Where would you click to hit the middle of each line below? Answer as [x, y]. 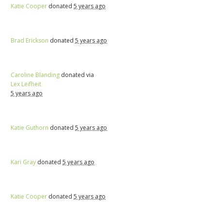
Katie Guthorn [30, 127]
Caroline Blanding [35, 75]
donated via [77, 75]
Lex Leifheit [26, 84]
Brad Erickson [30, 40]
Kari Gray [23, 162]
